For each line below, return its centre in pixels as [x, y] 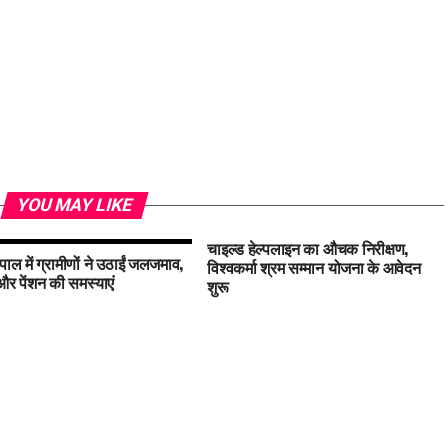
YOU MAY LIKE [74, 205]
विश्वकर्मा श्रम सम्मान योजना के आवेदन [314, 267]
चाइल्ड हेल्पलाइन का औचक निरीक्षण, [307, 248]
